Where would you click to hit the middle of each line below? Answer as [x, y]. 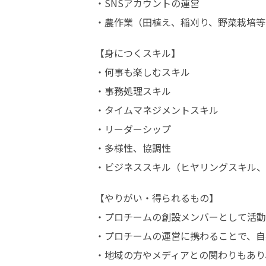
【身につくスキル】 [139, 53]
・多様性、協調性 [134, 148]
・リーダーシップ [134, 129]
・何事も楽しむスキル [144, 72]
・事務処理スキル [134, 91]
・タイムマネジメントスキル [158, 110]
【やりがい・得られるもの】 [158, 198]
